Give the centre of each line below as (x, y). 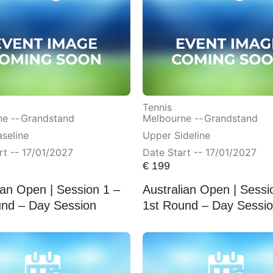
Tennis (157, 107)
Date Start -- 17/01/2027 (200, 152)
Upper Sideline (176, 135)
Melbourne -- (173, 118)
